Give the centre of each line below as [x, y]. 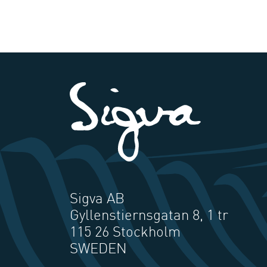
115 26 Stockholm [125, 233]
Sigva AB [97, 200]
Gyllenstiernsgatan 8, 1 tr [149, 217]
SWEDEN [98, 250]
